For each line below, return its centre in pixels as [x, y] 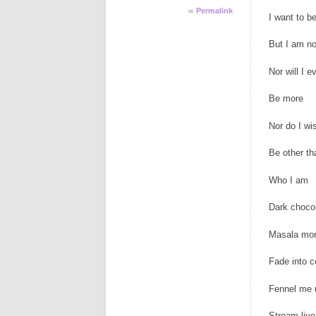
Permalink [214, 10]
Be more [286, 99]
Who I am [288, 180]
